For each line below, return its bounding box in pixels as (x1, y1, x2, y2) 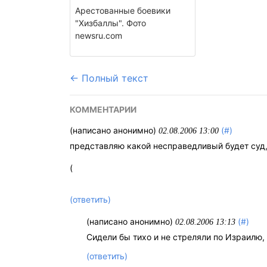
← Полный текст (70, 72, 148, 84)
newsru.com (75, 30, 122, 41)
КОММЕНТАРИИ (70, 104, 136, 114)
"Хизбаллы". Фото (75, 18, 146, 28)
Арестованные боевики (75, 5, 170, 15)
